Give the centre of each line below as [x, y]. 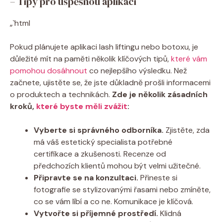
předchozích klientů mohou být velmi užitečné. [117, 166]
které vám [189, 58]
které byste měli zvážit [82, 106]
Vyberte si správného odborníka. [99, 130]
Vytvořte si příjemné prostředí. [96, 213]
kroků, [23, 106]
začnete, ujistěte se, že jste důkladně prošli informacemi [110, 82]
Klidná [170, 213]
